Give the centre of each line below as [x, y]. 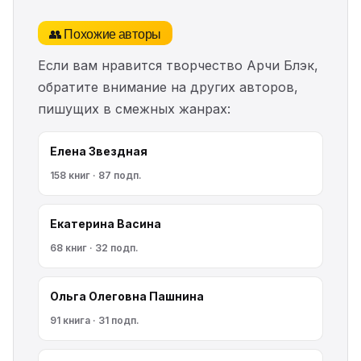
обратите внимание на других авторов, [168, 87]
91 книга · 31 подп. [95, 320]
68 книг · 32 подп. [94, 248]
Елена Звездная [99, 151]
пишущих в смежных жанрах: [134, 109]
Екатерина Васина [106, 224]
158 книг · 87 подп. [96, 175]
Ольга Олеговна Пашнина [127, 296]
